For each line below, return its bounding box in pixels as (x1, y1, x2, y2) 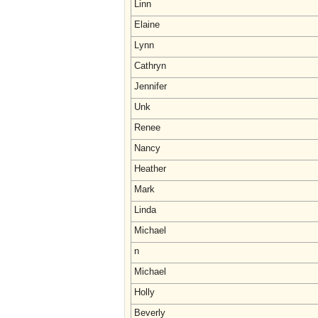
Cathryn (134, 60, 166, 71)
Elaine (134, 19, 160, 30)
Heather (134, 163, 166, 174)
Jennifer (134, 81, 167, 92)
